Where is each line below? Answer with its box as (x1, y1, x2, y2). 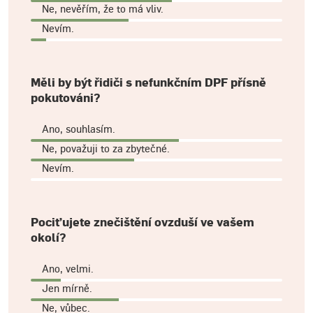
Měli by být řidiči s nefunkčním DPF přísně (31, 75, 266, 89)
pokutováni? (31, 91, 100, 105)
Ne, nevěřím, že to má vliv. (42, 2, 163, 15)
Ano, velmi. (42, 262, 94, 275)
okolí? (31, 231, 66, 245)
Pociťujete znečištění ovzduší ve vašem (31, 215, 254, 229)
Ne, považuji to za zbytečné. (42, 142, 170, 154)
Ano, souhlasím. (42, 122, 115, 135)
